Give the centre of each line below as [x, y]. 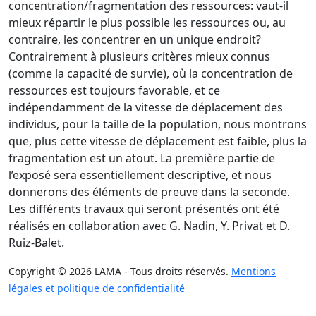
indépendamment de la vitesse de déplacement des [146, 107]
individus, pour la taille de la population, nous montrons [158, 124]
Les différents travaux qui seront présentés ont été [144, 209]
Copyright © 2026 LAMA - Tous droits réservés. [120, 271]
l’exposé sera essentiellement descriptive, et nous [140, 175]
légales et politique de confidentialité [97, 288]
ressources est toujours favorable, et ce [114, 90]
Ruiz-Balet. [36, 243]
